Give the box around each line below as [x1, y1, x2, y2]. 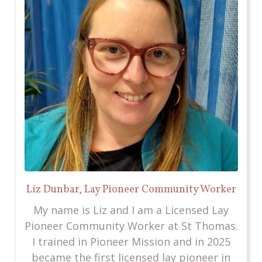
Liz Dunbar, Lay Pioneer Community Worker [26, 182, 236, 197]
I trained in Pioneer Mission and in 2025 [32, 234, 230, 249]
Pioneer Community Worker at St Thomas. [24, 218, 238, 233]
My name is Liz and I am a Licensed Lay [33, 202, 229, 217]
